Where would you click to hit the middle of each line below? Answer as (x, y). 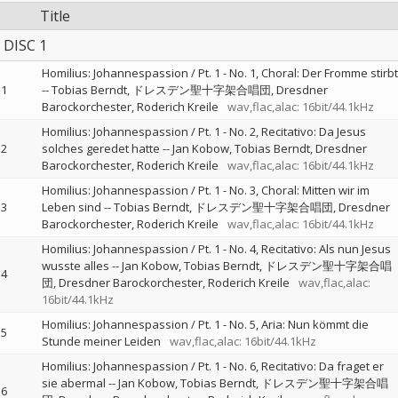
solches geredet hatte (100, 148)
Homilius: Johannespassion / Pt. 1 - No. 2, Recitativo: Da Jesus (203, 131)
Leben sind (71, 207)
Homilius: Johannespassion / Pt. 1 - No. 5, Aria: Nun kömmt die (205, 324)
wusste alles (75, 266)
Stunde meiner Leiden (101, 341)
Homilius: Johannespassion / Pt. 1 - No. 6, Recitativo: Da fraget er (212, 366)
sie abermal (73, 383)
